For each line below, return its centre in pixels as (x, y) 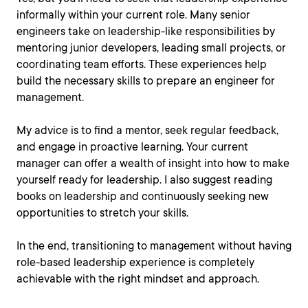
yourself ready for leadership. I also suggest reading (144, 180)
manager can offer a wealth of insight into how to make (153, 163)
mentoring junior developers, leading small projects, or (151, 48)
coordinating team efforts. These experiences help (142, 64)
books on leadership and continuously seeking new (143, 196)
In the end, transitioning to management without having (154, 246)
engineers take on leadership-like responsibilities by (146, 31)
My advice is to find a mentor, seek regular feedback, (147, 130)
